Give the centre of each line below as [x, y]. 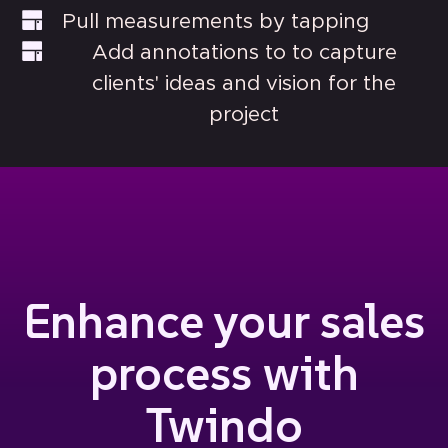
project [244, 114]
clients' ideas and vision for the [244, 83]
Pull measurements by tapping [216, 21]
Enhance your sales [224, 321]
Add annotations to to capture [244, 52]
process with [224, 373]
